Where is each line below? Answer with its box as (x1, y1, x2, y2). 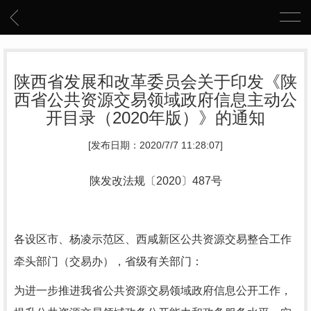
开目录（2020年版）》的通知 (46, 108, 265, 127)
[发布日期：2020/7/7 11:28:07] (88, 140, 223, 151)
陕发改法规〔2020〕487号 (89, 175, 222, 187)
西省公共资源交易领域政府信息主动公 (14, 90, 297, 109)
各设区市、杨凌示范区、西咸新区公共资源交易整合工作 (14, 233, 292, 245)
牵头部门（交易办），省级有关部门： (14, 255, 203, 267)
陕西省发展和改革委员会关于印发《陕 (14, 72, 297, 91)
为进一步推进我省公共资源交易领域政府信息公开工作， (14, 285, 292, 296)
